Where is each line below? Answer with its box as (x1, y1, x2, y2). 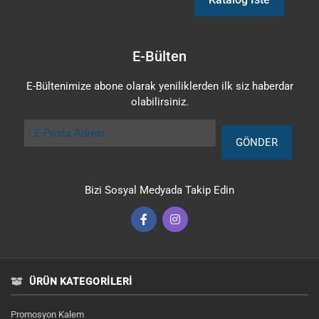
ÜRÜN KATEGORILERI (26, 276, 132, 287)
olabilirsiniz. (130, 95, 189, 108)
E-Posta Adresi (23, 120, 94, 133)
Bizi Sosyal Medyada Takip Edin (85, 184, 234, 197)
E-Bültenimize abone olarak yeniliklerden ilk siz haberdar (26, 80, 293, 93)
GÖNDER (236, 136, 278, 149)
